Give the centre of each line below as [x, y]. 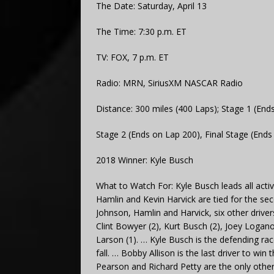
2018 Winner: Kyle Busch [145, 160]
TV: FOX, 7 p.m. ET [132, 57]
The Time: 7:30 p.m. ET [141, 31]
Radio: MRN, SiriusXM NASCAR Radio [169, 83]
